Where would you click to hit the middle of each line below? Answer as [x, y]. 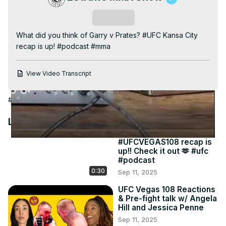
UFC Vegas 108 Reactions [167, 190]
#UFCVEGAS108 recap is [165, 142]
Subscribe [113, 18]
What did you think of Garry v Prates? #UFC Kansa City [107, 35]
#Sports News [32, 100]
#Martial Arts [133, 100]
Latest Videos [41, 122]
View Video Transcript [59, 74]
